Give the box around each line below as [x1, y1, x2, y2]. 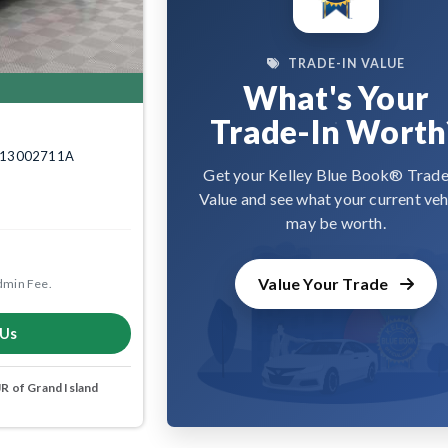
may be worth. [286, 213, 386, 233]
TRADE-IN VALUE [288, 56, 405, 72]
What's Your [242, 78, 430, 118]
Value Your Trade [258, 274, 392, 294]
